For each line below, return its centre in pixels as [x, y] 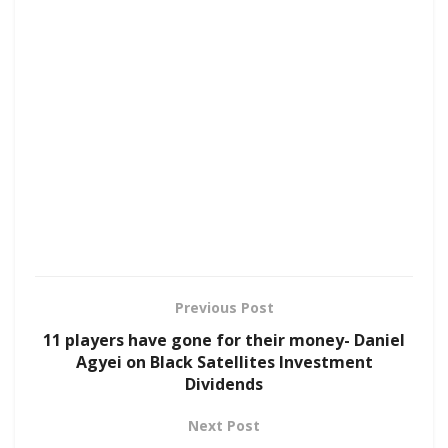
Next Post [224, 425]
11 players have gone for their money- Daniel [224, 339]
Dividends [224, 383]
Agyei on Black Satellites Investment [224, 361]
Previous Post [224, 307]
